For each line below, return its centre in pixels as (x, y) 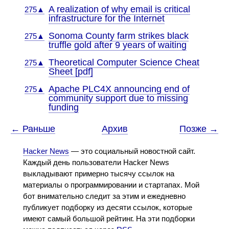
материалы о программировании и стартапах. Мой (111, 185)
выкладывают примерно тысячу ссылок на (98, 174)
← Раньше (33, 129)
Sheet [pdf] (71, 72)
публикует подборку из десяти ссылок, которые (107, 207)
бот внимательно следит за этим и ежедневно (104, 196)
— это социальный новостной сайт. (132, 151)
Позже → (199, 129)
